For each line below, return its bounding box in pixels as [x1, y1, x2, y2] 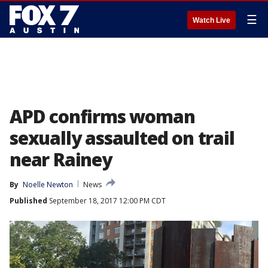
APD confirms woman [10, 104, 195, 129]
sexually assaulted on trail [10, 126, 234, 150]
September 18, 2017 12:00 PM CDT [47, 196, 166, 206]
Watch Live [193, 16, 230, 25]
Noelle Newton [23, 179, 73, 190]
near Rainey [10, 147, 112, 172]
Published [10, 196, 47, 206]
